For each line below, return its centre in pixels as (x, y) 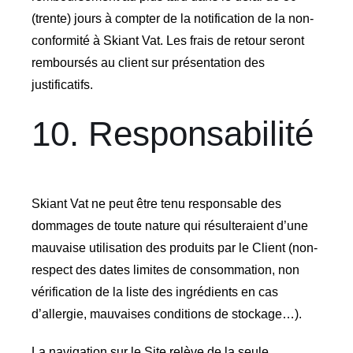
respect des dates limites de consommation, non (165, 270)
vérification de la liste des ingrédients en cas (154, 292)
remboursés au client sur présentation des (148, 62)
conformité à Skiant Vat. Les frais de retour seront (167, 40)
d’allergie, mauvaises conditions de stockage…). (166, 314)
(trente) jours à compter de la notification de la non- (172, 18)
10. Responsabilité (172, 133)
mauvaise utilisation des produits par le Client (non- (174, 248)
